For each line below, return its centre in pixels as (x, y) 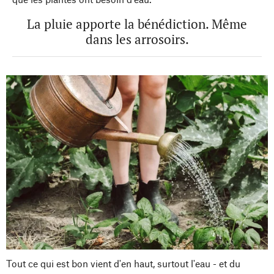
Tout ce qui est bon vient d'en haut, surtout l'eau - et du (123, 264)
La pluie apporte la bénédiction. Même (137, 24)
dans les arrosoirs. (137, 39)
